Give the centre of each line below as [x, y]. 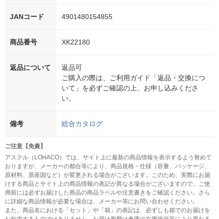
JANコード [27, 17]
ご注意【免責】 [25, 146]
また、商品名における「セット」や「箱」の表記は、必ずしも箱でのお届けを [108, 210]
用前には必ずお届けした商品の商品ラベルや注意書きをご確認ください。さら [108, 193]
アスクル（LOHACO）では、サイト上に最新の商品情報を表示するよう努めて [108, 158]
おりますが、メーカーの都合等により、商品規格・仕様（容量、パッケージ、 [108, 166]
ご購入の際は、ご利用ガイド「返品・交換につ [133, 78]
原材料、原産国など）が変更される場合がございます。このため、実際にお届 [108, 175]
